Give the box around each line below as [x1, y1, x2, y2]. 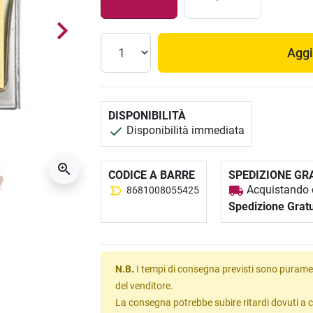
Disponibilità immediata [124, 124, 245, 138]
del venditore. [115, 280, 174, 292]
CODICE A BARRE [108, 168, 196, 182]
